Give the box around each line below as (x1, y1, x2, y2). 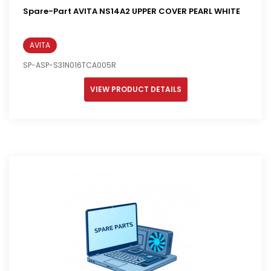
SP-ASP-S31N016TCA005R (23, 60, 116, 71)
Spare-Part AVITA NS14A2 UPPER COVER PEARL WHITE (23, 5, 240, 18)
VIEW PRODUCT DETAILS (90, 84, 181, 95)
